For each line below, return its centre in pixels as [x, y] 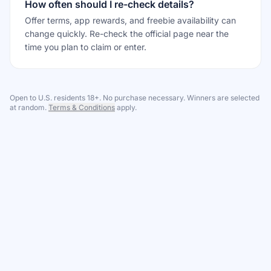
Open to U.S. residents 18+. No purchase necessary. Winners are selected [135, 98]
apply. [127, 107]
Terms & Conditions [82, 107]
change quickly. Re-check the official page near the [127, 34]
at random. [28, 107]
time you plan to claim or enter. [86, 47]
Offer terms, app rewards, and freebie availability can [130, 20]
